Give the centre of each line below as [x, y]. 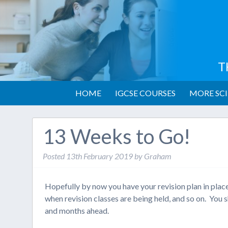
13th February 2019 [100, 156]
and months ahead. [77, 210]
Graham [158, 156]
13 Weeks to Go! [117, 136]
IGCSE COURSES [145, 93]
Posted [55, 156]
